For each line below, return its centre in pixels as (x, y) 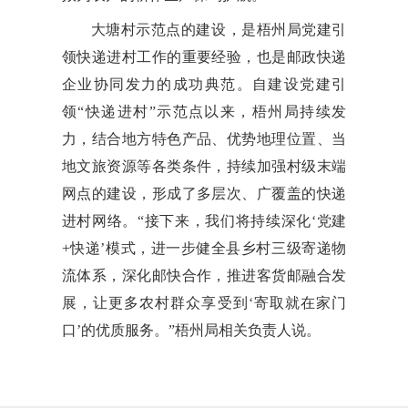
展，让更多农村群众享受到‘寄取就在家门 (204, 302)
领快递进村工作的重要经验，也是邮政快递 (204, 56)
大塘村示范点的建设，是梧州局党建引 (219, 29)
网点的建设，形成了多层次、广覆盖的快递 (204, 193)
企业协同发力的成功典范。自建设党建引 (204, 84)
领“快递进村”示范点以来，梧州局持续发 (204, 111)
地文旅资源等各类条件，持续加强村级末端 (204, 166)
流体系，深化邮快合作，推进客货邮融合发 (204, 275)
